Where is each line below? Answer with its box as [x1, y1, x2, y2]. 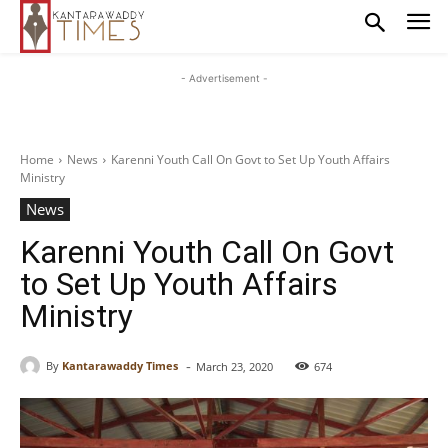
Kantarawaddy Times [62, 358, 178, 374]
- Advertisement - [180, 71, 268, 84]
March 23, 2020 [196, 358, 273, 374]
